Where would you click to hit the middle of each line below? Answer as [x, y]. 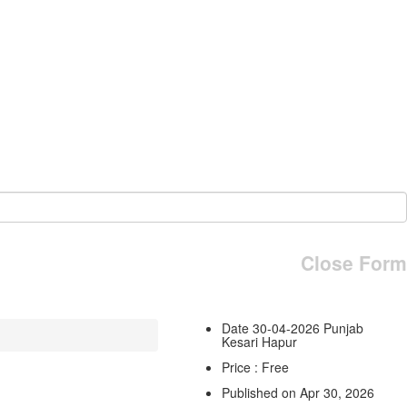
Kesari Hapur [259, 341]
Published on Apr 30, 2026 [298, 392]
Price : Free [255, 367]
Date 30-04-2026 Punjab [292, 328]
